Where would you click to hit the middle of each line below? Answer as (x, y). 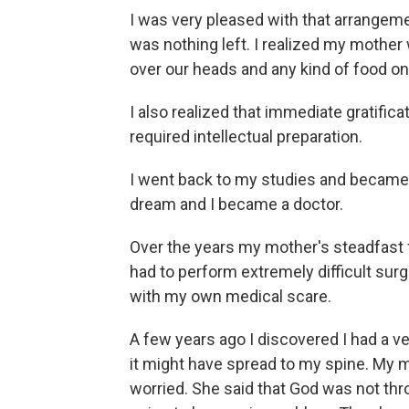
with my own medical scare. (231, 296)
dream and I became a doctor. (236, 204)
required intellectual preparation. (246, 136)
